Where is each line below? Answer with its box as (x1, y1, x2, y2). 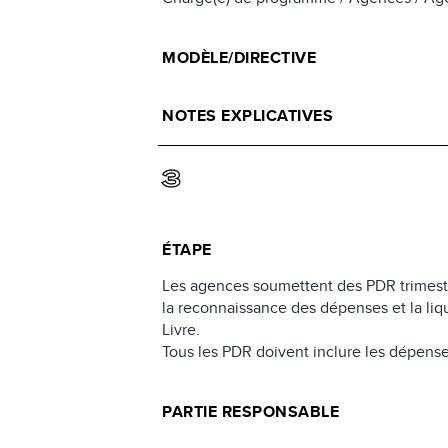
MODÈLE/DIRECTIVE (162, 46, 317, 70)
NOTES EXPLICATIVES (162, 104, 334, 128)
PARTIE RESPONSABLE (162, 399, 340, 423)
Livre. (162, 317, 201, 341)
